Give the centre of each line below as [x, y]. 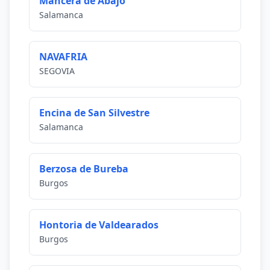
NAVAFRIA [63, 57]
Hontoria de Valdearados [99, 225]
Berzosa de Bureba [84, 169]
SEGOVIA [57, 71]
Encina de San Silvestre [94, 113]
